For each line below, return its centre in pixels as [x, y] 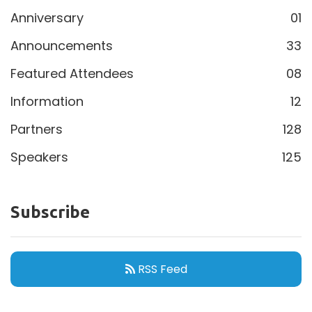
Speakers [39, 157]
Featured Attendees [72, 74]
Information [47, 102]
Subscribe [50, 212]
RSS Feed [161, 270]
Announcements [62, 46]
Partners [37, 130]
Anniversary [47, 18]
